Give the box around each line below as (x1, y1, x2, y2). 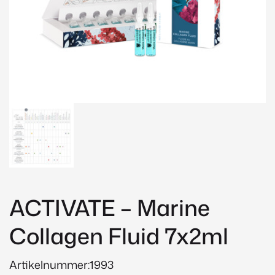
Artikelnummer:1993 (9, 256, 114, 273)
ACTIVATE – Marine (9, 192, 210, 223)
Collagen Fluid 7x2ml (9, 220, 228, 252)
